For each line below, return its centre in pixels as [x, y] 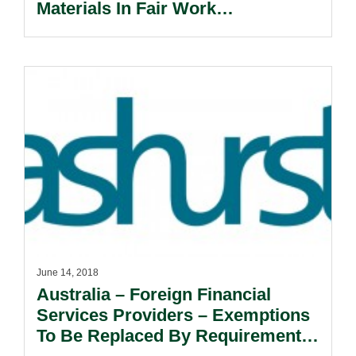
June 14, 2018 [68, 273]
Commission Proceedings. [145, 29]
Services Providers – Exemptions [173, 315]
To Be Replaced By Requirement [169, 336]
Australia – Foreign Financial [154, 294]
